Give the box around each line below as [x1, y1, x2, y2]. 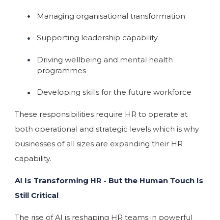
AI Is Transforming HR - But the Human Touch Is [15, 176, 203, 185]
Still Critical [15, 191, 60, 200]
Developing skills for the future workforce [37, 87, 192, 97]
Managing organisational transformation [37, 11, 185, 21]
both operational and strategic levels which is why [15, 124, 199, 134]
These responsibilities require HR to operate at [15, 110, 188, 119]
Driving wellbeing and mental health [37, 55, 173, 64]
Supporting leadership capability [37, 33, 158, 43]
